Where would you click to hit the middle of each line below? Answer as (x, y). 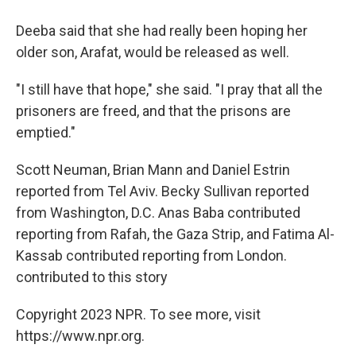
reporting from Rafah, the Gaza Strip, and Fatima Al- (175, 234)
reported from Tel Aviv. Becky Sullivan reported (163, 191)
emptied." (46, 132)
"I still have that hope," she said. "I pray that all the (169, 89)
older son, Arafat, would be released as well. (153, 52)
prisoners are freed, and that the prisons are (153, 111)
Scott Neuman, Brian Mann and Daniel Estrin (153, 170)
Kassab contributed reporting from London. (151, 255)
